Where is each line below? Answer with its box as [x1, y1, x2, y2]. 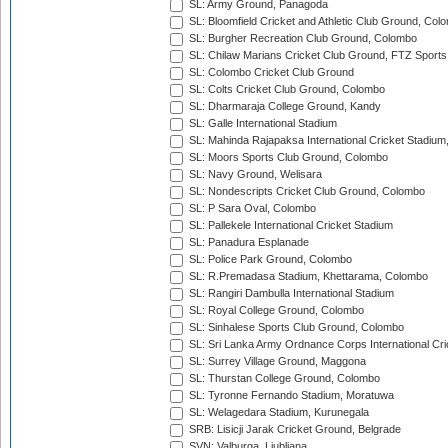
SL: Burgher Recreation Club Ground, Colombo [186, 32, 417, 45]
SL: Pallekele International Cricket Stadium [186, 219, 393, 232]
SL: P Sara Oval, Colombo [186, 202, 316, 215]
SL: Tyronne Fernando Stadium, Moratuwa [186, 389, 394, 402]
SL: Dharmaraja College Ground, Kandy [186, 100, 381, 113]
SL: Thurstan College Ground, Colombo [186, 372, 380, 385]
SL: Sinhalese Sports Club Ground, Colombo [186, 321, 404, 334]
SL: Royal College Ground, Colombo [186, 304, 364, 317]
